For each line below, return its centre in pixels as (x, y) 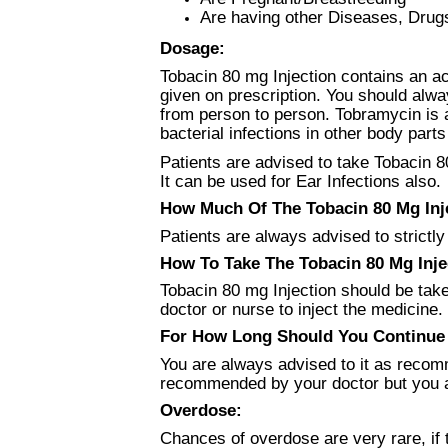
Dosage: (192, 48)
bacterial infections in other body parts (303, 133)
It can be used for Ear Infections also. (300, 181)
